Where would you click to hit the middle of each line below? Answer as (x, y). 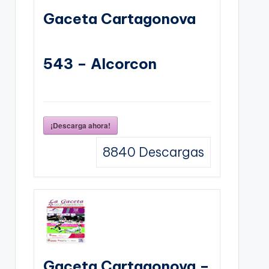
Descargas (170, 152)
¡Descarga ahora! (80, 125)
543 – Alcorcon (100, 63)
